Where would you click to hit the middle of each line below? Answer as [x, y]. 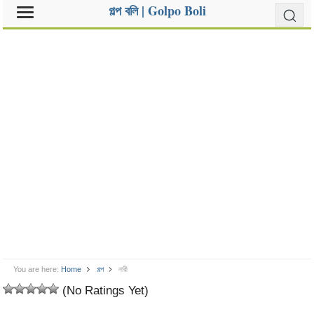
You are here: [36, 269]
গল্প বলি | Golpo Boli [157, 11]
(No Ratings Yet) [104, 290]
